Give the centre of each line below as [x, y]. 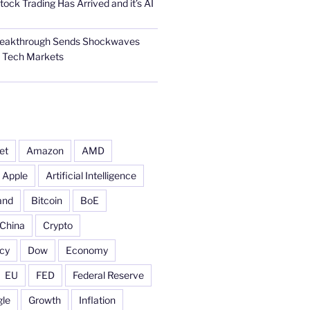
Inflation [97, 300]
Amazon [45, 150]
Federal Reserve [108, 275]
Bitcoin [46, 200]
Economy [86, 250]
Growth [44, 300]
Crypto [57, 225]
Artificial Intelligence [91, 175]
